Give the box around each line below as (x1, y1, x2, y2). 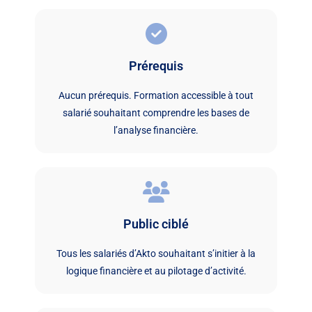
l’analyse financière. (114, 124, 198, 136)
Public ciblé (123, 216, 189, 231)
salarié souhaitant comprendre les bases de (63, 107, 249, 118)
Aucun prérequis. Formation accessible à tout (58, 89, 253, 101)
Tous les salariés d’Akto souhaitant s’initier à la (56, 247, 256, 259)
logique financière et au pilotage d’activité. (65, 265, 247, 276)
